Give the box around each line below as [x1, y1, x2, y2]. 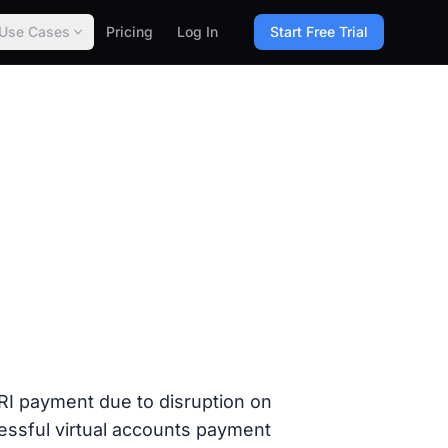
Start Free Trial [270, 23, 368, 40]
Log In [177, 23, 218, 40]
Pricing [106, 23, 153, 40]
